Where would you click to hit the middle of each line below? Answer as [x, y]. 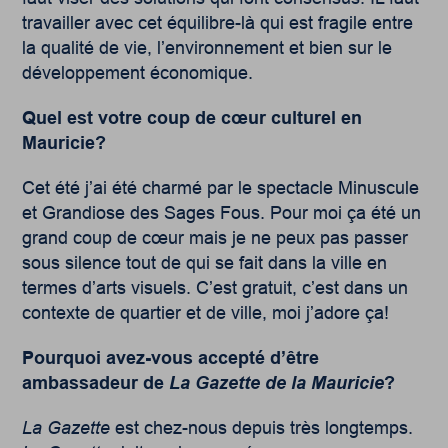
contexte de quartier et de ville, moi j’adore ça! [206, 313]
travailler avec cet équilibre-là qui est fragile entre [218, 23]
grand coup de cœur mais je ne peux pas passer [215, 238]
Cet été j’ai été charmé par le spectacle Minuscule [221, 188]
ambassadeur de [96, 383]
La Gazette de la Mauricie [277, 383]
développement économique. [138, 73]
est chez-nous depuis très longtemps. [262, 428]
